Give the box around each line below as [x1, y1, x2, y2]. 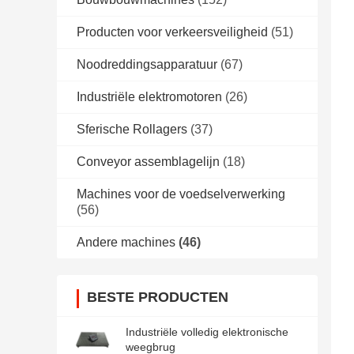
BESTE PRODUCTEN [87, 289, 228, 306]
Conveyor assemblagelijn [77, 155, 220, 169]
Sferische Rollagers [77, 122, 187, 137]
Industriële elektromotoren [77, 90, 222, 104]
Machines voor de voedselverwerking [77, 187, 285, 201]
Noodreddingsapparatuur [77, 58, 217, 72]
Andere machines [77, 235, 175, 250]
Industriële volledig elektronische [126, 326, 288, 339]
